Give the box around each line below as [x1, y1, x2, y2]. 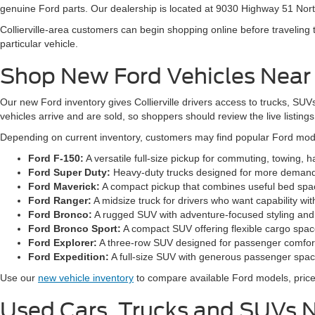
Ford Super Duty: [28, 167, 110, 178]
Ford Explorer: [28, 237, 97, 248]
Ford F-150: [28, 153, 84, 164]
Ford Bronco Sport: [28, 223, 121, 234]
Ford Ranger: [28, 195, 91, 206]
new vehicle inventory [38, 272, 134, 283]
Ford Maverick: [28, 181, 100, 192]
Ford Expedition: [28, 251, 109, 262]
